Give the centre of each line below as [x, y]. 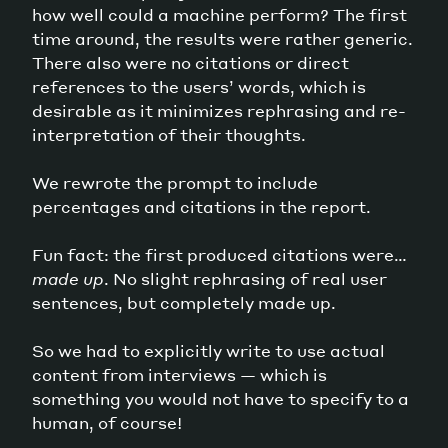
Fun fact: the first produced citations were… [219, 254]
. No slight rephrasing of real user [245, 278]
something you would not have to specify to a [220, 398]
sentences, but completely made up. [186, 302]
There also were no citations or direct [190, 62]
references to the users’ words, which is [199, 86]
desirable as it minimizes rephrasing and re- [219, 110]
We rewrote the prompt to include [175, 182]
